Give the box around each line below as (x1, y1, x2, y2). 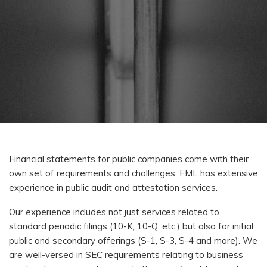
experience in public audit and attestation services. (9, 181, 218, 193)
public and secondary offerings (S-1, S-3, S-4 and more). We (9, 234, 257, 246)
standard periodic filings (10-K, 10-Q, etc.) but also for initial (9, 220, 253, 232)
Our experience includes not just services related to (9, 206, 219, 218)
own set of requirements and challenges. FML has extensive (9, 167, 258, 179)
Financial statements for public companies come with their (9, 153, 249, 164)
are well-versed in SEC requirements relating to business (9, 249, 243, 260)
